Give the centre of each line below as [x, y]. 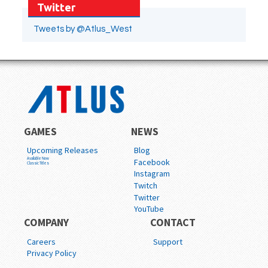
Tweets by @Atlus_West [83, 29]
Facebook [152, 162]
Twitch [146, 185]
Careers [41, 241]
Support [168, 241]
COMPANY [46, 223]
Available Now [38, 158]
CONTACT [173, 223]
